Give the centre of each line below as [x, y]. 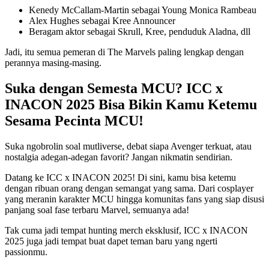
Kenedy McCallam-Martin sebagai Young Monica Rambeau [143, 10]
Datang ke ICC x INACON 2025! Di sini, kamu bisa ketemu [120, 177]
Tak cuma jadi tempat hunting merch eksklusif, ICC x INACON [126, 230]
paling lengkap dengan [201, 52]
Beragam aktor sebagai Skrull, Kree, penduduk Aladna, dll [140, 32]
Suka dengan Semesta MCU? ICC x [114, 88]
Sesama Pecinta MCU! [74, 120]
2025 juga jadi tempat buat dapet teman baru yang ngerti [111, 241]
